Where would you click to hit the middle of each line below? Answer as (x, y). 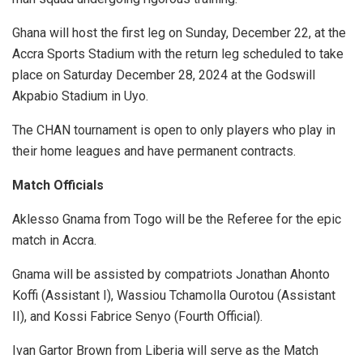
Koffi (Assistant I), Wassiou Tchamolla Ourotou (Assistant (174, 295)
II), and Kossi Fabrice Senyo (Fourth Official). (137, 316)
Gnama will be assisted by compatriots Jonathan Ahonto (171, 274)
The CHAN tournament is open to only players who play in (174, 130)
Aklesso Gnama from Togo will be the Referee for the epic (177, 219)
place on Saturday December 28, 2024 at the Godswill (164, 75)
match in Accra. (54, 240)
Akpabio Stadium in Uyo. (80, 96)
